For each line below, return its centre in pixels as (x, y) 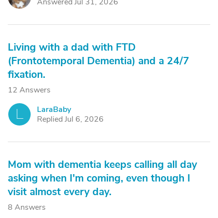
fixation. (27, 74)
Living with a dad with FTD (72, 47)
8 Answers (27, 207)
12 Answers (29, 90)
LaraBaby (54, 109)
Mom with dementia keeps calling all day (102, 164)
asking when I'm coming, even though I (99, 178)
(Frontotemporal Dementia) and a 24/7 (99, 61)
